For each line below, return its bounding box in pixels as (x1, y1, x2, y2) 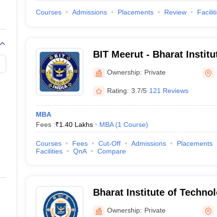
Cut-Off (98, 139, 121, 147)
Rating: (107, 86, 129, 94)
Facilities (35, 147, 62, 155)
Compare (97, 147, 126, 155)
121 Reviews (149, 86, 188, 94)
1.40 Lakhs (59, 121, 93, 128)
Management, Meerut (93, 200, 190, 210)
